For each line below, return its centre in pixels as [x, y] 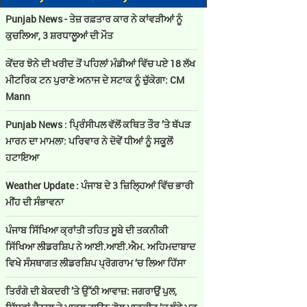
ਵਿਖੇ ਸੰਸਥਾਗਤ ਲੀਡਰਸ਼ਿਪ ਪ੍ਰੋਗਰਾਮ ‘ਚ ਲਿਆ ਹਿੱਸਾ [96, 263]
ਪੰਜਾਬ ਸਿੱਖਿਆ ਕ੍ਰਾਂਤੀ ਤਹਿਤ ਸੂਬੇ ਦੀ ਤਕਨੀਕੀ [87, 230]
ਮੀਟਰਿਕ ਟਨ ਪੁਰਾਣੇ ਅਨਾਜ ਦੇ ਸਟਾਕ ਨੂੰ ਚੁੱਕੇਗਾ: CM [95, 80]
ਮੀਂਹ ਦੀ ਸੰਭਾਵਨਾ [35, 202]
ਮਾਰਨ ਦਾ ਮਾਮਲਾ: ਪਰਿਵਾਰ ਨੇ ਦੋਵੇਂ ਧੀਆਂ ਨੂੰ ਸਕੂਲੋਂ [89, 141]
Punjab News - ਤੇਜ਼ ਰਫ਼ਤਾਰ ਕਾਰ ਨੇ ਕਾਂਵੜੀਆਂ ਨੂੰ [94, 19]
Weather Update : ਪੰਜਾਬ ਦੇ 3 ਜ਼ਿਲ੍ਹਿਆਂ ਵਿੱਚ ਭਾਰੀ [99, 185]
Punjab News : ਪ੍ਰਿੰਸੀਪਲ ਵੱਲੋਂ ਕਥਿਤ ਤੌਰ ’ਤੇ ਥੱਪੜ [98, 124]
